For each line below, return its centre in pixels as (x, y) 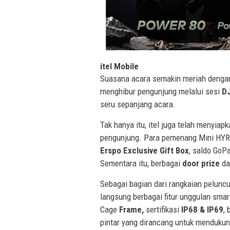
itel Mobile (119, 66)
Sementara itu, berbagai (141, 164)
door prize (201, 164)
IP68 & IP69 (202, 210)
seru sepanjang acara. (138, 104)
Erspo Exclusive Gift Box (145, 151)
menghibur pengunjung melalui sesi (161, 92)
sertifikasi (162, 210)
